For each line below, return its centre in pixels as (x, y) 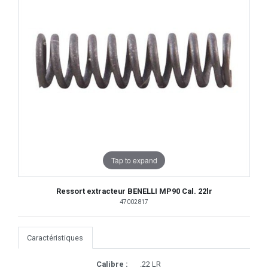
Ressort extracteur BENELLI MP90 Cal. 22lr (134, 191)
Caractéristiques (55, 238)
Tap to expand (134, 160)
